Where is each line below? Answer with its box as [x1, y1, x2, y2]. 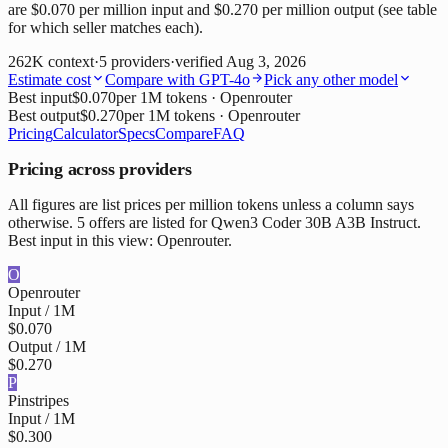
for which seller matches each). [8, 19, 203, 37]
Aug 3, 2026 [226, 53, 306, 71]
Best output [8, 107, 80, 125]
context [48, 53, 94, 71]
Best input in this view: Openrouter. [8, 232, 232, 250]
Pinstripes [8, 392, 69, 410]
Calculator [53, 125, 118, 143]
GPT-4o [199, 71, 250, 89]
